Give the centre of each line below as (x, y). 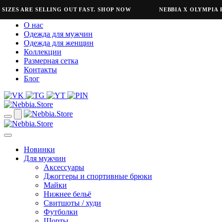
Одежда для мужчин (58, 34)
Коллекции (43, 52)
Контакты (40, 70)
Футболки (61, 212)
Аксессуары (64, 167)
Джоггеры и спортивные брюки (98, 176)
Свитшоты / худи (72, 203)
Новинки (39, 149)
